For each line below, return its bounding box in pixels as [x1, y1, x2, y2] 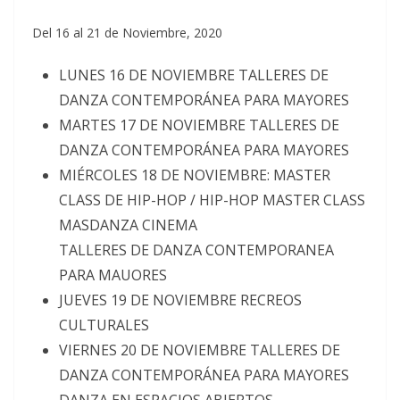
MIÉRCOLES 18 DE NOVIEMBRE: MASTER [59, 165, 330, 185]
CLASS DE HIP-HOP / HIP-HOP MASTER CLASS [59, 190, 365, 210]
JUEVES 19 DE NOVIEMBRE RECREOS [59, 290, 302, 310]
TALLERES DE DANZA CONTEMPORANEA [59, 240, 334, 260]
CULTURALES [59, 315, 149, 335]
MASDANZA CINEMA [59, 215, 197, 235]
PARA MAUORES [59, 265, 167, 285]
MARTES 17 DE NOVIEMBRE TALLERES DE [59, 115, 339, 135]
